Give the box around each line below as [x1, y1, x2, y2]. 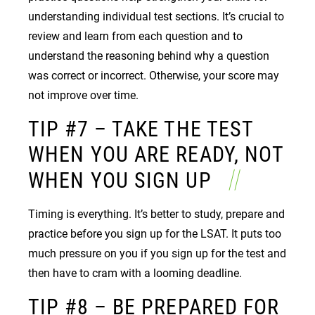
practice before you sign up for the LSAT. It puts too [28, 226, 281, 240]
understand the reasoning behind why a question [28, 49, 269, 63]
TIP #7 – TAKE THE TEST [28, 116, 254, 141]
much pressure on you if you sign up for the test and [28, 246, 286, 260]
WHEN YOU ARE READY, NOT [28, 141, 284, 167]
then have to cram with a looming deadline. [28, 266, 245, 280]
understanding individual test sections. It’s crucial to [28, 9, 284, 23]
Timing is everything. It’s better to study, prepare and [28, 207, 285, 221]
